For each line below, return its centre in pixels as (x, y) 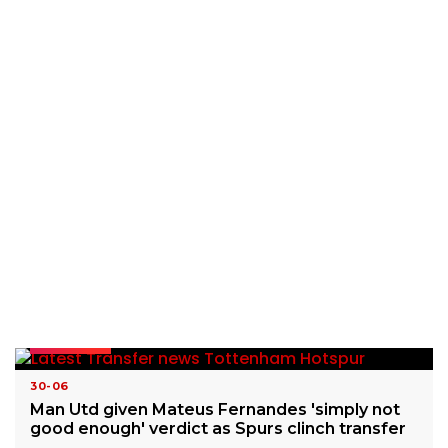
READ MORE (70, 342)
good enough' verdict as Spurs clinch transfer (218, 429)
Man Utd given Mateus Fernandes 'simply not (215, 410)
